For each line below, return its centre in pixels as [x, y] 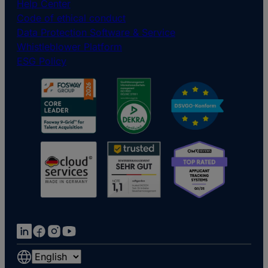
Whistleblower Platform [69, 47]
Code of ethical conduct [71, 18]
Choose [48, 256]
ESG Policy [42, 61]
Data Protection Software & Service [96, 33]
